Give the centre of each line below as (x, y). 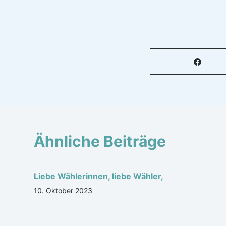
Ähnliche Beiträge (100, 141)
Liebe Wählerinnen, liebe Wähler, (99, 176)
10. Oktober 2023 (63, 190)
